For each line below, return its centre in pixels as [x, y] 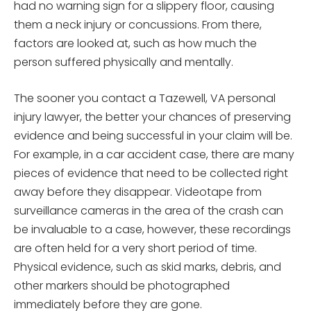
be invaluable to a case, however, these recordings [152, 229]
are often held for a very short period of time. [135, 248]
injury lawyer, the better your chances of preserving [152, 117]
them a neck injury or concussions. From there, [138, 24]
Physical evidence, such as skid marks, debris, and [148, 267]
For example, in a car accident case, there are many [154, 154]
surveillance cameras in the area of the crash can [149, 210]
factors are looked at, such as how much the [135, 43]
